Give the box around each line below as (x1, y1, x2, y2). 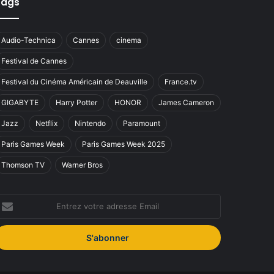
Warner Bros (61, 160, 103, 169)
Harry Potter (55, 97, 97, 107)
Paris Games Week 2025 (81, 139, 165, 149)
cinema (116, 35, 141, 45)
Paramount (122, 118, 160, 128)
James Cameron (158, 97, 214, 107)
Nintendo (74, 118, 106, 128)
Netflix (35, 118, 57, 128)
